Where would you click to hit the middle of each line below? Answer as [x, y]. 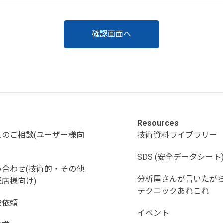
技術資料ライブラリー [177, 135]
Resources [158, 123]
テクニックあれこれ [173, 191]
